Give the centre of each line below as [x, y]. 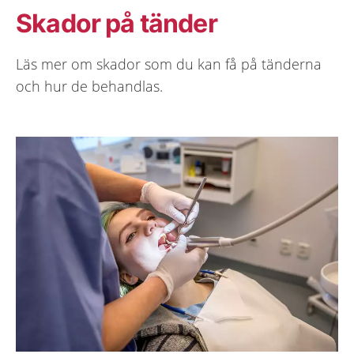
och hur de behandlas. [89, 86]
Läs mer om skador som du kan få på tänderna [169, 64]
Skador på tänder [117, 23]
